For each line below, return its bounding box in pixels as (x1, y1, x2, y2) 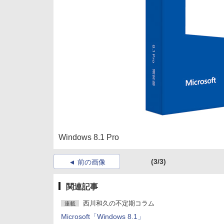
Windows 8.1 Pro (58, 133, 119, 141)
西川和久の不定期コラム (83, 199, 154, 207)
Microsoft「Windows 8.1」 (61, 212, 144, 220)
